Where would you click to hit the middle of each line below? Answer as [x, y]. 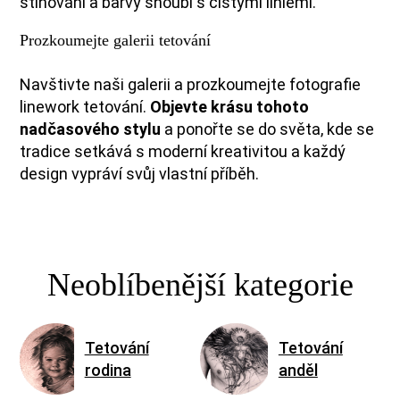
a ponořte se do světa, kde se [268, 129]
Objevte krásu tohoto [230, 107]
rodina [108, 371]
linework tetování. [85, 107]
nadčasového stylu [91, 129]
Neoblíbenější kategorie [200, 285]
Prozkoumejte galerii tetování [116, 41]
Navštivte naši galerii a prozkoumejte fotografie [191, 85]
